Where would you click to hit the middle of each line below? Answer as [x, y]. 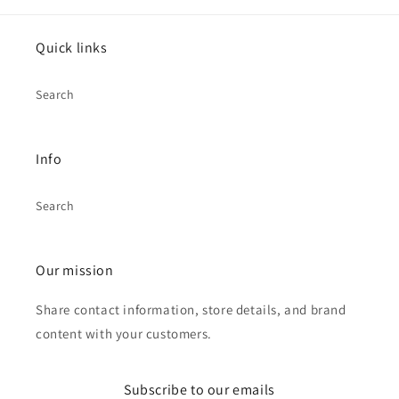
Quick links [72, 48]
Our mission [75, 271]
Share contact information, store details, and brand [191, 310]
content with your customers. [124, 334]
